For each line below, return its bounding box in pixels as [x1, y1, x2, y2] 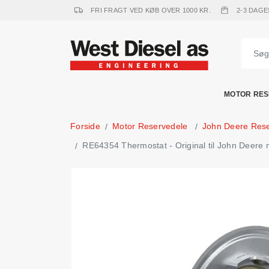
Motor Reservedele [112, 121, 188, 131]
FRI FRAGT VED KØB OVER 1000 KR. [88, 7, 211, 14]
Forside [70, 121, 100, 131]
